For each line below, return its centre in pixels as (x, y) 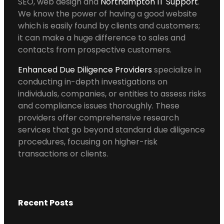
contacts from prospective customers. (95, 49)
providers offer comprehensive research (98, 117)
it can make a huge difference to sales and (102, 37)
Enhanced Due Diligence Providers (86, 69)
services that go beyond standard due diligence (111, 129)
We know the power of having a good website (107, 13)
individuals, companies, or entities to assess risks (112, 93)
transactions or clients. (63, 153)
